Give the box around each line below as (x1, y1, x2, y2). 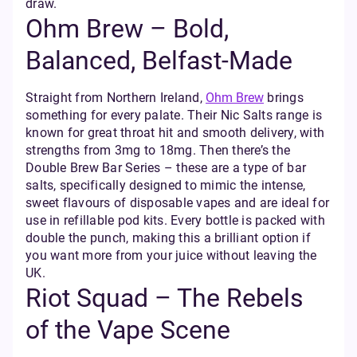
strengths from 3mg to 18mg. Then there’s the (25, 143, 290, 158)
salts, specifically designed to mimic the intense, (25, 178, 306, 193)
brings (264, 90, 304, 105)
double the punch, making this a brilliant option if (25, 230, 311, 245)
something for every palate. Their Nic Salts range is (25, 108, 322, 123)
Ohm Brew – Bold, (25, 14, 229, 44)
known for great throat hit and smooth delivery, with (25, 125, 324, 140)
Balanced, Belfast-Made (25, 45, 292, 76)
